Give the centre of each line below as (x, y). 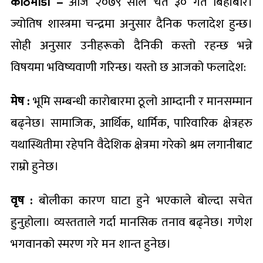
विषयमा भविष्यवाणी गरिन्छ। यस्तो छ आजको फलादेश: (128, 67)
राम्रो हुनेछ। (35, 166)
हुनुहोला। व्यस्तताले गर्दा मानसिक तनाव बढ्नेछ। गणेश (131, 222)
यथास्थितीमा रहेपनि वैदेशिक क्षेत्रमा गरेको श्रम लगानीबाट (131, 144)
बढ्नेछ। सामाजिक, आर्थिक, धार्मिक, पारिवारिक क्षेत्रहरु (131, 123)
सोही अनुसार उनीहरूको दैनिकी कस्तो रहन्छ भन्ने (131, 45)
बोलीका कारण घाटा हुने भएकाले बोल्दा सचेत (142, 200)
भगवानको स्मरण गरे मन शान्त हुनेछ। (91, 244)
